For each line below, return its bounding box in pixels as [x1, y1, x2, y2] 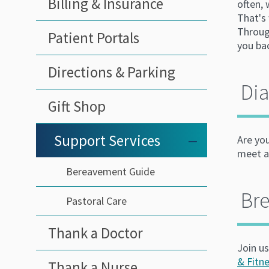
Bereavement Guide [66, 164, 155, 178]
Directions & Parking [48, 62, 175, 82]
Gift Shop [48, 96, 106, 116]
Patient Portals [48, 28, 139, 47]
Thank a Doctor [48, 223, 143, 243]
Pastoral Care [66, 193, 127, 208]
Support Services [54, 130, 160, 150]
